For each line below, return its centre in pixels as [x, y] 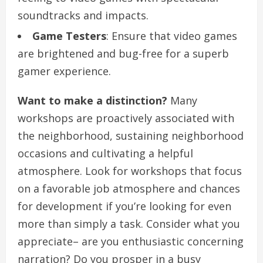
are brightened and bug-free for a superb [123, 54]
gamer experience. [64, 71]
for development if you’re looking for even [124, 206]
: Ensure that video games [172, 36]
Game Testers [69, 36]
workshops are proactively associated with [126, 118]
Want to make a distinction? [92, 101]
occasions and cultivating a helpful [105, 154]
